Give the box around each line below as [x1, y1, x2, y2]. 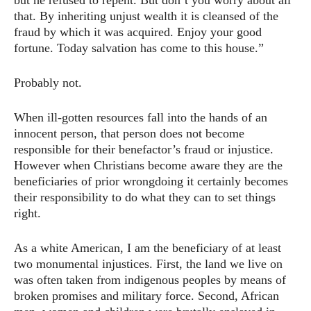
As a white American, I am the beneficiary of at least [14, 241, 281, 255]
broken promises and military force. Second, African [14, 289, 279, 303]
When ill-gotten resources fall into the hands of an [14, 110, 267, 125]
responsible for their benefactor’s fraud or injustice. [14, 142, 274, 157]
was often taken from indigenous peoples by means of [14, 273, 286, 287]
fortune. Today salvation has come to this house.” [14, 41, 264, 56]
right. [14, 206, 41, 221]
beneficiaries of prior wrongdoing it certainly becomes [14, 174, 288, 189]
